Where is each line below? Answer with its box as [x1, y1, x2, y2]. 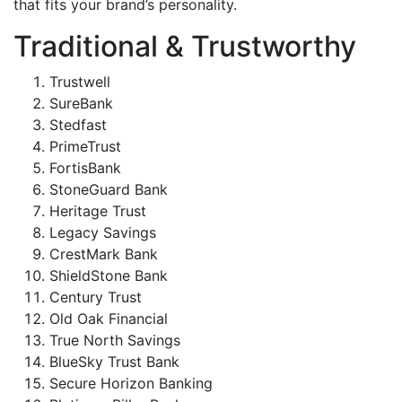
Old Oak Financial [49, 310, 168, 328]
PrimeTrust [49, 137, 121, 155]
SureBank [49, 94, 113, 112]
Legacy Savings [49, 223, 156, 241]
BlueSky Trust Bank [49, 353, 179, 371]
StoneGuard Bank [49, 180, 168, 198]
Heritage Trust [49, 202, 146, 220]
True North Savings [49, 331, 180, 349]
